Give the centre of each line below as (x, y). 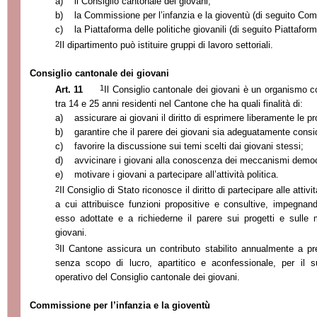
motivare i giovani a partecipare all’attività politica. (176, 174)
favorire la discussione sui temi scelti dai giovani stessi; (189, 146)
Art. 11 (69, 89)
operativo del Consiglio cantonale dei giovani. (148, 277)
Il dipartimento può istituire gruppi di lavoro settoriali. (166, 45)
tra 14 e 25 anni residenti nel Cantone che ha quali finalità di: (179, 103)
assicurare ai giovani (117, 117)
